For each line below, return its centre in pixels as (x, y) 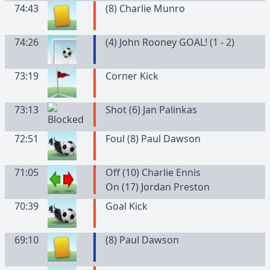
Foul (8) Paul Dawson (153, 139)
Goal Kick (126, 206)
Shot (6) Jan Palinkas (151, 110)
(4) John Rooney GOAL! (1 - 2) (170, 42)
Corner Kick (132, 76)
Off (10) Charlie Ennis (153, 172)
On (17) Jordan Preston (157, 187)
